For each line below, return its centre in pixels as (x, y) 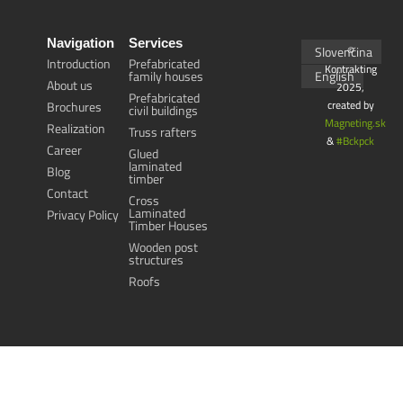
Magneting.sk (356, 123)
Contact (67, 193)
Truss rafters (163, 132)
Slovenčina (344, 52)
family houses (166, 76)
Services (156, 43)
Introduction (78, 64)
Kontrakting (351, 69)
